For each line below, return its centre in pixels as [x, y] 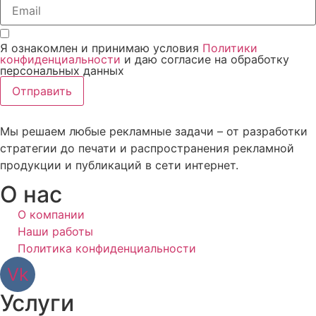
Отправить [42, 91]
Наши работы [55, 232]
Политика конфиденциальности [107, 249]
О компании [51, 215]
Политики [230, 48]
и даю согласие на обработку [205, 59]
